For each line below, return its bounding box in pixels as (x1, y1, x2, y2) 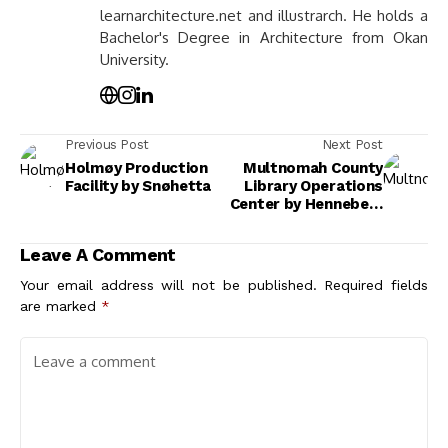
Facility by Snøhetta (65, 177, 211, 195)
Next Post (321, 137, 383, 152)
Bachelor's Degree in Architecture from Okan (100, 28, 428, 47)
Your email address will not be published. (20, 277, 317, 293)
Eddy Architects (264, 213, 383, 231)
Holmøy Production (65, 159, 208, 177)
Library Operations (244, 177, 383, 195)
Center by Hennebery (229, 195, 383, 213)
